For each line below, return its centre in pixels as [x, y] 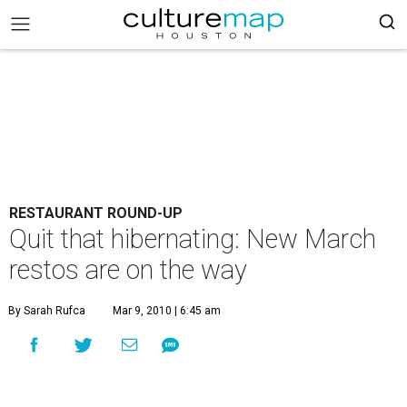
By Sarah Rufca [47, 311]
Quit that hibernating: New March [193, 239]
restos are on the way [128, 270]
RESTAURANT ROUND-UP [96, 213]
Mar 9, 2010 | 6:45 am [167, 311]
